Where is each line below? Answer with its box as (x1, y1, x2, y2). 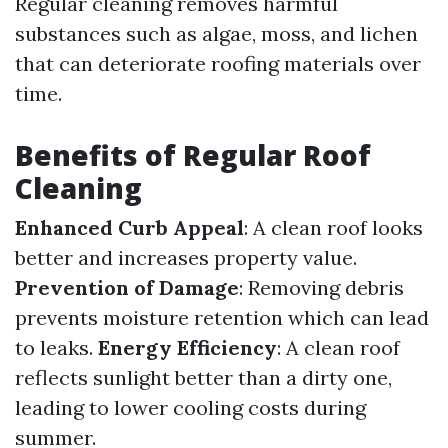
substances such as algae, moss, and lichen (15, 21, 418, 46)
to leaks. (15, 335, 98, 360)
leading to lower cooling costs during (15, 395, 366, 420)
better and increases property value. (15, 245, 357, 270)
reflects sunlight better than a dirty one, (15, 365, 392, 390)
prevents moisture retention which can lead (15, 305, 429, 330)
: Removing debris (239, 275, 404, 300)
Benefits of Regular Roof (15, 136, 371, 174)
